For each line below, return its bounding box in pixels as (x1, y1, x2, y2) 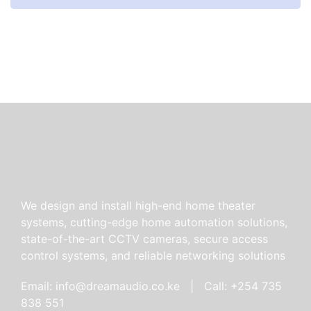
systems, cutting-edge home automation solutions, (21, 215, 287, 230)
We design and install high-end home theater (21, 199, 255, 213)
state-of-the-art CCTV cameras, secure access (21, 232, 268, 246)
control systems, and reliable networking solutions (21, 249, 285, 263)
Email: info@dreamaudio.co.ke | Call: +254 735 (21, 279, 282, 294)
